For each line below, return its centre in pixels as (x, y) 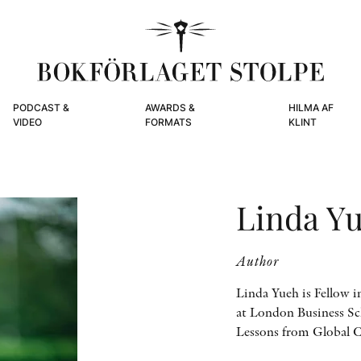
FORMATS (168, 122)
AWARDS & (170, 108)
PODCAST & (41, 108)
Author (258, 261)
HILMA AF (311, 108)
